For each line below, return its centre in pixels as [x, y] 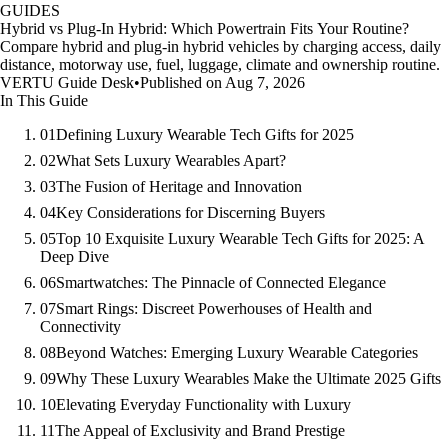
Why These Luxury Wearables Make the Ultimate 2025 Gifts [248, 378]
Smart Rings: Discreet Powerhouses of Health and [214, 308]
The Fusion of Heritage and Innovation [179, 186]
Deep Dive [74, 256]
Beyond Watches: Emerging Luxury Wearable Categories [237, 352]
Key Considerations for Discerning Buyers [190, 212]
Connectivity [80, 326]
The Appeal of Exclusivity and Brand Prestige [200, 430]
